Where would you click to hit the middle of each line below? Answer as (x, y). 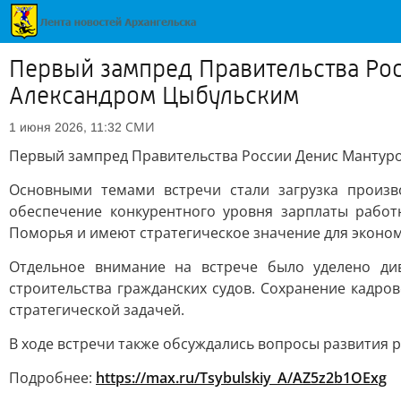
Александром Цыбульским (154, 96)
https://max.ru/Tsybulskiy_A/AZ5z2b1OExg (241, 378)
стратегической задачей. (97, 310)
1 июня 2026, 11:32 (65, 127)
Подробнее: (52, 378)
